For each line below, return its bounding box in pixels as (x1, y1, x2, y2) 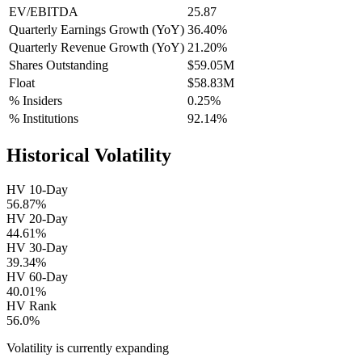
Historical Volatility (6, 145, 171, 166)
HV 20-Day (6, 212, 68, 226)
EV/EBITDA (9, 5, 78, 19)
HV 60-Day (6, 270, 68, 284)
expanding (116, 341, 169, 356)
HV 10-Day (6, 183, 68, 197)
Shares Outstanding (9, 58, 108, 73)
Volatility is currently (6, 341, 112, 356)
